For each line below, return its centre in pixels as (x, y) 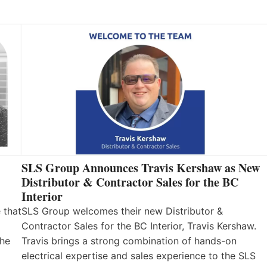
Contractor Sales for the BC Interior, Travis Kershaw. (139, 226)
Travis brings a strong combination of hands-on (129, 241)
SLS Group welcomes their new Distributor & (122, 211)
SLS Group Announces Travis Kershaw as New (141, 168)
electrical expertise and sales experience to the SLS (139, 256)
